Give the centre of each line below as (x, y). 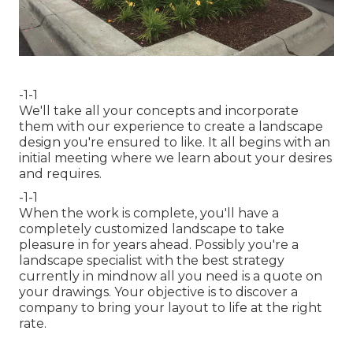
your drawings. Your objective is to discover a (158, 292)
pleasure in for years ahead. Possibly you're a (159, 245)
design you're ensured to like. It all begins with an (175, 143)
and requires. (60, 174)
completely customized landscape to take (152, 229)
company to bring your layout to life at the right (171, 308)
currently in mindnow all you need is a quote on (171, 277)
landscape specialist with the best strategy (152, 261)
